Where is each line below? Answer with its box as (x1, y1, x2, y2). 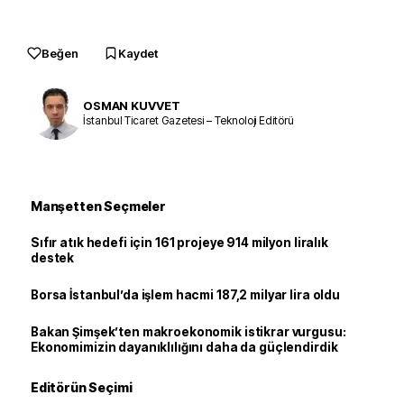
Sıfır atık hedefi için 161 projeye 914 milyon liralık (31, 235, 328, 250)
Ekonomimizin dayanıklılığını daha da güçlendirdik (31, 340, 338, 354)
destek (31, 251, 75, 265)
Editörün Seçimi (31, 380, 133, 395)
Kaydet (118, 46, 158, 60)
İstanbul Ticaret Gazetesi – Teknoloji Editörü (83, 113, 294, 127)
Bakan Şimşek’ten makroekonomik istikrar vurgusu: (31, 325, 346, 339)
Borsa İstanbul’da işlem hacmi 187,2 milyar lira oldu (31, 288, 340, 302)
